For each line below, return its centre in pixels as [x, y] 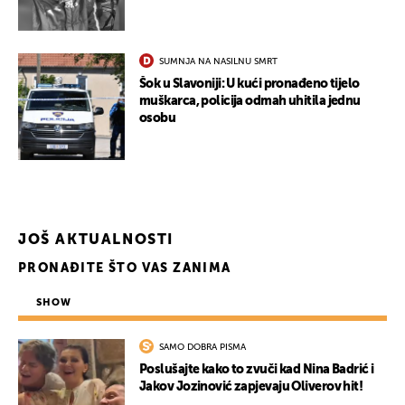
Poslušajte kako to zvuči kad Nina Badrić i [257, 370]
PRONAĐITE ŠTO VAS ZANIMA [125, 269]
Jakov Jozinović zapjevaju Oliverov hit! [251, 387]
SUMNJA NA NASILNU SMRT [218, 62]
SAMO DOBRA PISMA [202, 348]
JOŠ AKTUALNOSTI [96, 241]
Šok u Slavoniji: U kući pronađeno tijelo [250, 85]
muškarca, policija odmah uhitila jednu [250, 102]
